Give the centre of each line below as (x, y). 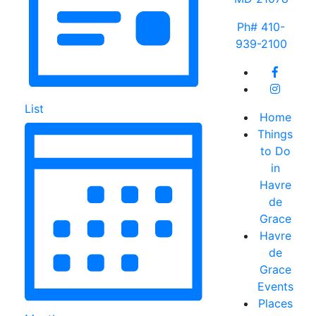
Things (275, 134)
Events (275, 287)
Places (275, 304)
